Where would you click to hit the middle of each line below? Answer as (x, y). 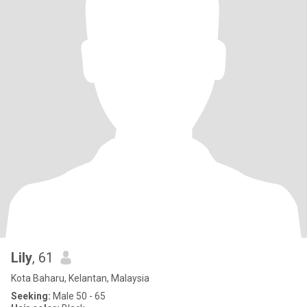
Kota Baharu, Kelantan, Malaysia (80, 278)
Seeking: (31, 296)
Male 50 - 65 (78, 296)
